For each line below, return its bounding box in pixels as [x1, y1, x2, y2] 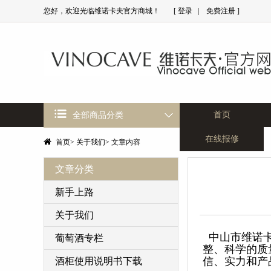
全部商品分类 [73, 111, 123, 120]
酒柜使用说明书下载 [55, 256, 142, 266]
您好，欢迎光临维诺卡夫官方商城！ [44, 7, 160, 15]
